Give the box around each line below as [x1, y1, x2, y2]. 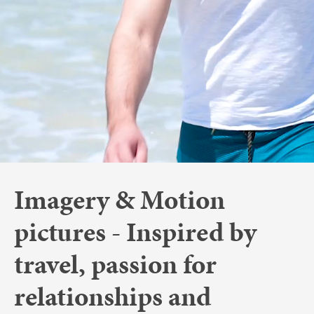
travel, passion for [13, 245, 217, 283]
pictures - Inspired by [13, 213, 257, 251]
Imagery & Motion [13, 181, 225, 219]
